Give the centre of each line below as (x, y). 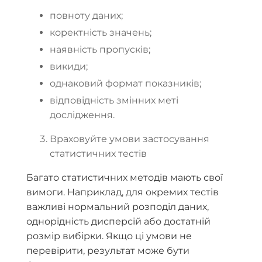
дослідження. (82, 115)
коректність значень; (101, 32)
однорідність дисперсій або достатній (118, 221)
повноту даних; (86, 15)
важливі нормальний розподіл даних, (118, 206)
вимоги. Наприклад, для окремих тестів (123, 192)
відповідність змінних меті (114, 100)
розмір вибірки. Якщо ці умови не (109, 236)
